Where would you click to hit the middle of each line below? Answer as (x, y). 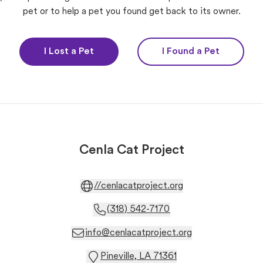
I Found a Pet (190, 52)
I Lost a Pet (69, 52)
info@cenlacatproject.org (139, 233)
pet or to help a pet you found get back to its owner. (131, 12)
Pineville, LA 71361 (139, 257)
